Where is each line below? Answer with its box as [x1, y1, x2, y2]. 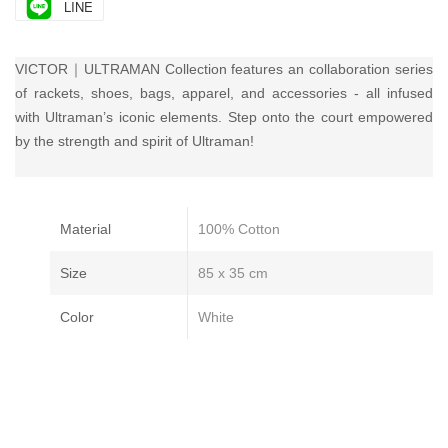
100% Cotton [198, 220, 280, 237]
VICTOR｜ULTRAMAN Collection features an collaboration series [15, 60, 433, 77]
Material [60, 220, 111, 237]
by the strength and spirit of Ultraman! [15, 132, 254, 149]
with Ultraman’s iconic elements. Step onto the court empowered [15, 108, 433, 125]
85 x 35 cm [198, 264, 268, 281]
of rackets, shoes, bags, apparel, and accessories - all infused [15, 84, 433, 101]
